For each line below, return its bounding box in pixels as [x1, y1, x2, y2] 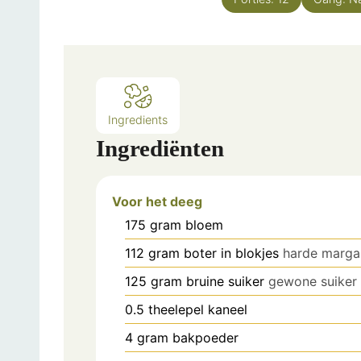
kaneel [208, 301, 247, 317]
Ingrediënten [96, 135, 224, 161]
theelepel [148, 301, 204, 317]
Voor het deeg [112, 193, 202, 210]
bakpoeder [172, 329, 239, 346]
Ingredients [108, 112, 168, 127]
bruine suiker [186, 272, 264, 289]
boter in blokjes [184, 244, 279, 261]
